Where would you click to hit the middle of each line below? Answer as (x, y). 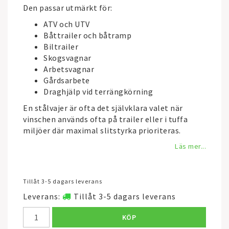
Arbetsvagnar (69, 69)
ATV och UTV (67, 24)
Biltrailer (61, 47)
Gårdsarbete (67, 80)
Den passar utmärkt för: (68, 8)
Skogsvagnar (67, 58)
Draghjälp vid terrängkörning (98, 91)
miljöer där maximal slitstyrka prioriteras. (102, 130)
